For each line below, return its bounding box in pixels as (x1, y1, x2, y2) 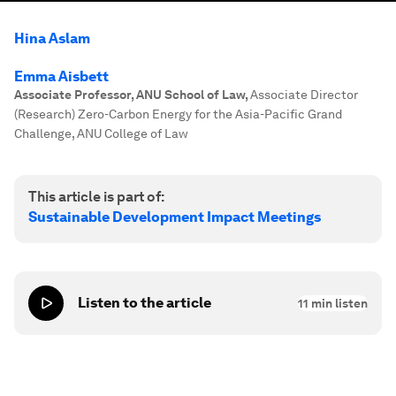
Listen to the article (78, 294, 211, 311)
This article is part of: (28, 188, 164, 205)
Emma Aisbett (14, 68, 109, 85)
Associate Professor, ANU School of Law (14, 88, 245, 102)
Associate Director (250, 88, 358, 102)
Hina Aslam (14, 30, 90, 47)
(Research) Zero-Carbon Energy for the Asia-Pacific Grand (14, 107, 342, 121)
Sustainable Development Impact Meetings (28, 209, 321, 225)
